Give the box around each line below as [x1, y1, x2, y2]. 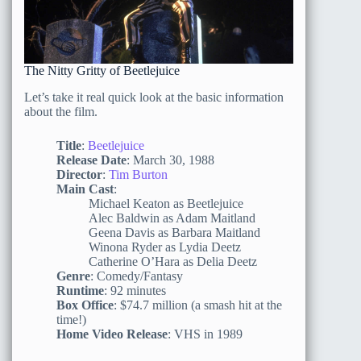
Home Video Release [56, 327, 168, 342]
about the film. [24, 105, 98, 119]
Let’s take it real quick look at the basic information [24, 90, 284, 105]
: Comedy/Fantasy [90, 269, 183, 284]
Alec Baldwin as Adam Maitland [89, 211, 255, 226]
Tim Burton [109, 168, 168, 182]
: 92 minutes [104, 284, 166, 298]
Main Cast [56, 182, 114, 197]
